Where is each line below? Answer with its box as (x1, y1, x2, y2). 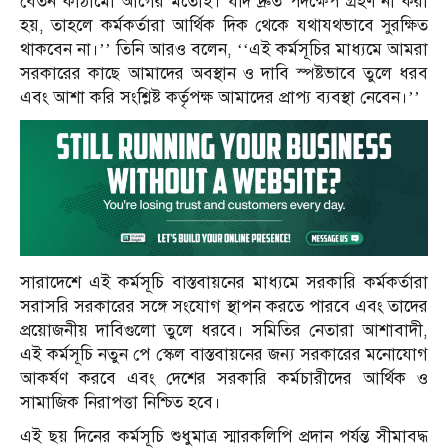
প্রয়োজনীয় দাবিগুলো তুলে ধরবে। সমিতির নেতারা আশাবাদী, (20, 319, 428, 341)
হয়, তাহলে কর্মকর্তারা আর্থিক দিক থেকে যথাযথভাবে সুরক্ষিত (20, 14, 428, 36)
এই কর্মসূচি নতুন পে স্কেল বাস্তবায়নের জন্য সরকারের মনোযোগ (20, 343, 428, 365)
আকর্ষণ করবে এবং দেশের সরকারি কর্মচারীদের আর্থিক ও (20, 367, 428, 389)
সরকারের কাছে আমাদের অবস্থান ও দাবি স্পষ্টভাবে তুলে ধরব (20, 62, 428, 84)
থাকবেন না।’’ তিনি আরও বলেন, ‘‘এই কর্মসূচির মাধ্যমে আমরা (20, 38, 428, 60)
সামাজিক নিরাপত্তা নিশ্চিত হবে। (20, 391, 221, 413)
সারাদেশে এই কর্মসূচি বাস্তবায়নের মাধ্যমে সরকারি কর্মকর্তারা (20, 271, 428, 293)
